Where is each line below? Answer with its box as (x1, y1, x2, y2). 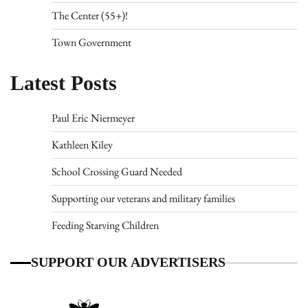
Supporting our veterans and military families (52, 191, 235, 206)
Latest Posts (10, 65, 117, 103)
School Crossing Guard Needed (52, 164, 182, 179)
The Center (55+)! (52, 8, 128, 23)
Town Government (52, 35, 131, 50)
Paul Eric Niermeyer (52, 111, 135, 126)
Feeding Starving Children (52, 218, 159, 233)
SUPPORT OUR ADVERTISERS (31, 250, 225, 276)
